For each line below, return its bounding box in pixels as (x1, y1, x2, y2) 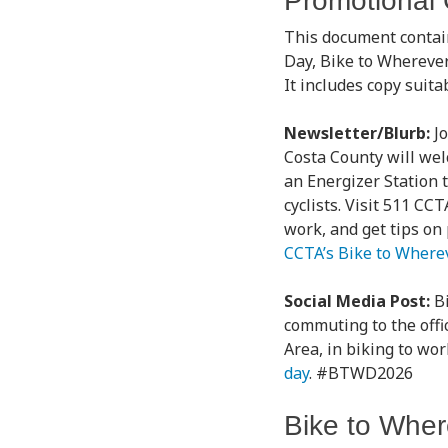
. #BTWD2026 (309, 362, 413, 384)
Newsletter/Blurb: (284, 122, 434, 144)
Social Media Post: (284, 290, 434, 312)
